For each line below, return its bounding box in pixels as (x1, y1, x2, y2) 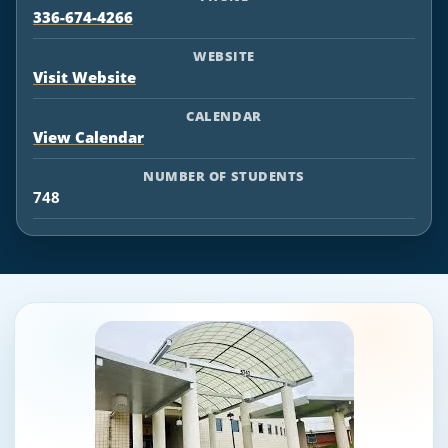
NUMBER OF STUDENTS (143, 167, 305, 185)
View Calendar (33, 127, 144, 148)
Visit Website (33, 67, 136, 88)
